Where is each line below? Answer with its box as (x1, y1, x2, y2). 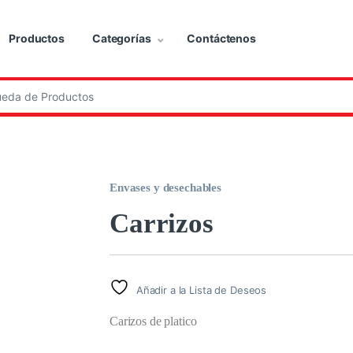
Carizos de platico (110, 314, 197, 328)
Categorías (91, 32, 151, 46)
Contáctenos (187, 32, 256, 46)
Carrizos (110, 207, 214, 239)
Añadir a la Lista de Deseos (136, 283, 267, 296)
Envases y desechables (110, 181, 222, 195)
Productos (9, 32, 65, 46)
